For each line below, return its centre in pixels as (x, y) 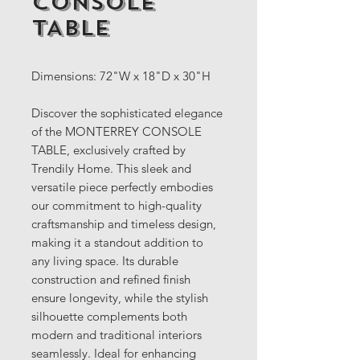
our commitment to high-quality (117, 205)
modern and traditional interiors (117, 335)
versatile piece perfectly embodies (122, 187)
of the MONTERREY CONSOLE (117, 131)
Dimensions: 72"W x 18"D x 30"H (121, 76)
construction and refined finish (111, 279)
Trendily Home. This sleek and (111, 168)
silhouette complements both (109, 316)
